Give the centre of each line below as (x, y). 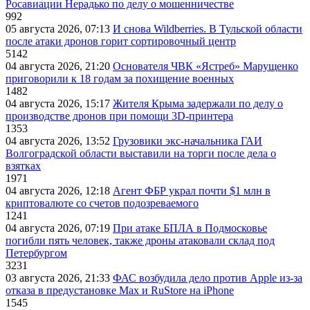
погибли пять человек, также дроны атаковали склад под (140, 241)
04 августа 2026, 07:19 (59, 228)
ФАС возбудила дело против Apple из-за (208, 278)
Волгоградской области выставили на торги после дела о (141, 154)
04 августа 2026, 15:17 (59, 104)
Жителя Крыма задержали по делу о (198, 104)
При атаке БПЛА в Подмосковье (190, 228)
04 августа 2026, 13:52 (59, 141)
